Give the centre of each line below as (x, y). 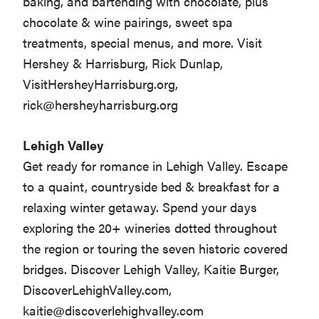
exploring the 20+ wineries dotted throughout (150, 228)
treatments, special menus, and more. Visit (143, 43)
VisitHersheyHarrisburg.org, (101, 84)
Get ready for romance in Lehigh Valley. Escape (156, 166)
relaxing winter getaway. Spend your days (140, 207)
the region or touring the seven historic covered (156, 249)
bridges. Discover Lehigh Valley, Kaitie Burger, (151, 269)
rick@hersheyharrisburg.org (101, 105)
